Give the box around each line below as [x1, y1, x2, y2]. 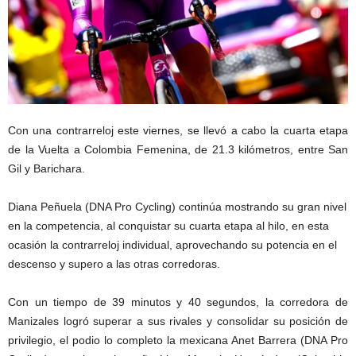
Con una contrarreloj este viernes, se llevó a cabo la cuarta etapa [8, 124, 348, 137]
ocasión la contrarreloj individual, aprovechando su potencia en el [8, 238, 337, 252]
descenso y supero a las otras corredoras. [8, 257, 220, 271]
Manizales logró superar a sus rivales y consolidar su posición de [8, 315, 348, 328]
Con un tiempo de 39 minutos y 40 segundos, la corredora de [8, 296, 348, 309]
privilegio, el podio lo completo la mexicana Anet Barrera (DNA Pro [8, 334, 348, 347]
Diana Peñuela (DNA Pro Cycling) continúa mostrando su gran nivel [8, 200, 346, 214]
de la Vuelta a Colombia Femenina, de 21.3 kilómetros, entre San [8, 143, 348, 157]
